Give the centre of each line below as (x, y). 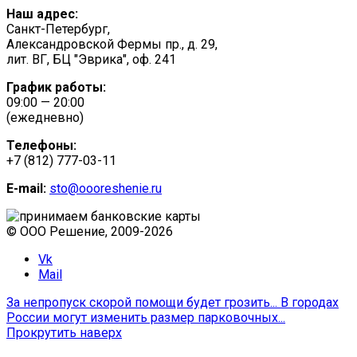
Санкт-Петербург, (58, 29)
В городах (310, 302)
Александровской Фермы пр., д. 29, (112, 44)
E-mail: (26, 188)
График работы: (56, 87)
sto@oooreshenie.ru (106, 188)
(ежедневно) (45, 117)
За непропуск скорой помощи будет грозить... (142, 302)
